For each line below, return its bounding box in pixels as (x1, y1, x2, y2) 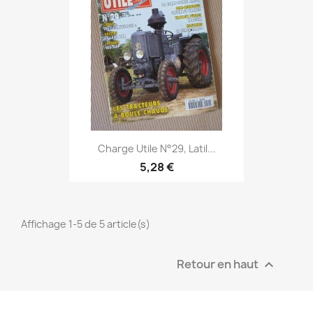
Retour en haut (177, 256, 261, 272)
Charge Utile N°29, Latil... (97, 141, 216, 155)
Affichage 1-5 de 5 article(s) (21, 217, 150, 231)
